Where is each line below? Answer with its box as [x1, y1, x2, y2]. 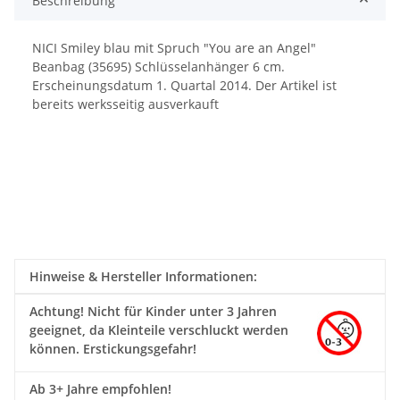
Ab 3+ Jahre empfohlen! [29, 379, 171, 397]
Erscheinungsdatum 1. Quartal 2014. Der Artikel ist [32, 76, 337, 94]
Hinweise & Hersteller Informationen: [29, 267, 257, 285]
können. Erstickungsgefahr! [29, 339, 196, 357]
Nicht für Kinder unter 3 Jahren [84, 302, 277, 320]
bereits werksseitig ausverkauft [32, 95, 219, 112]
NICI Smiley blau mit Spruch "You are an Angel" [32, 38, 316, 56]
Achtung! [29, 302, 84, 320]
